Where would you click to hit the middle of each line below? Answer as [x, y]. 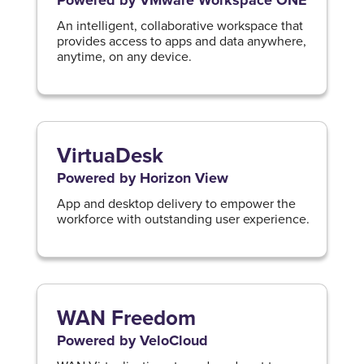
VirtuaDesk [113, 156]
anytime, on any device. [124, 56]
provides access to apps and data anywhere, [181, 41]
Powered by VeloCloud [132, 341]
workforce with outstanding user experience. [183, 219]
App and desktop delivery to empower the [176, 204]
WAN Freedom [126, 318]
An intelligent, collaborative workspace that [180, 26]
